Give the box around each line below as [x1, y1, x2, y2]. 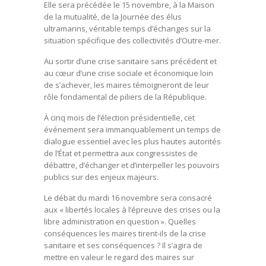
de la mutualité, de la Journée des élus [44, 11, 182, 23]
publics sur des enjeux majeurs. [44, 172, 159, 183]
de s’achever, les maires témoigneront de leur [44, 80, 209, 91]
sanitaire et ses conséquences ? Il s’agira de [44, 240, 202, 251]
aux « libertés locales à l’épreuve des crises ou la [44, 204, 220, 216]
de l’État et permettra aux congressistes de [44, 148, 198, 159]
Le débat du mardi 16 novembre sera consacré [44, 192, 212, 204]
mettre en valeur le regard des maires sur [44, 252, 194, 263]
